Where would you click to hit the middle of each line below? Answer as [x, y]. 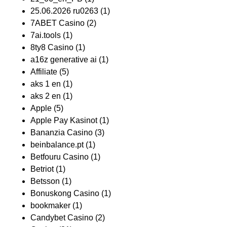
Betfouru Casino [60, 157]
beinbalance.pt [57, 145]
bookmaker [50, 205]
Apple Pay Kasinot [64, 120]
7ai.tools [46, 35]
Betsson [45, 181]
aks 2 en [46, 96]
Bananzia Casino [62, 133]
